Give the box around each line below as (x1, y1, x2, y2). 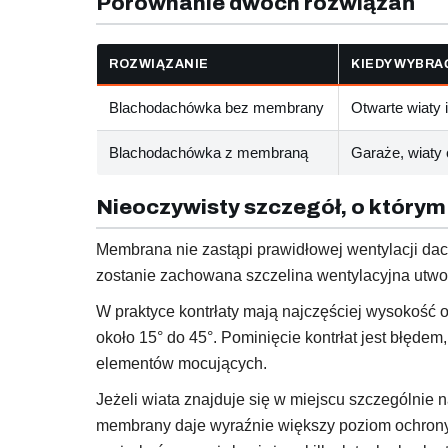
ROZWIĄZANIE (109, 56, 209, 71)
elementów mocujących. (96, 354, 267, 372)
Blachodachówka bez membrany (109, 98, 324, 116)
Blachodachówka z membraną (109, 143, 308, 161)
